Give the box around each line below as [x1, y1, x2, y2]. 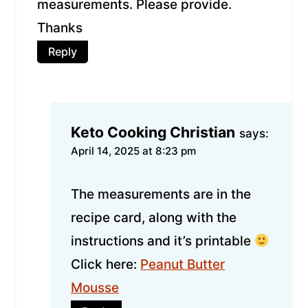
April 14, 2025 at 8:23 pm [71, 144, 196, 158]
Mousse [71, 279, 119, 296]
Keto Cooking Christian [71, 123, 235, 142]
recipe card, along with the [71, 209, 236, 225]
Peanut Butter [140, 256, 225, 272]
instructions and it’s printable [71, 232, 254, 249]
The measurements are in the [71, 186, 251, 202]
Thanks [37, 20, 82, 36]
